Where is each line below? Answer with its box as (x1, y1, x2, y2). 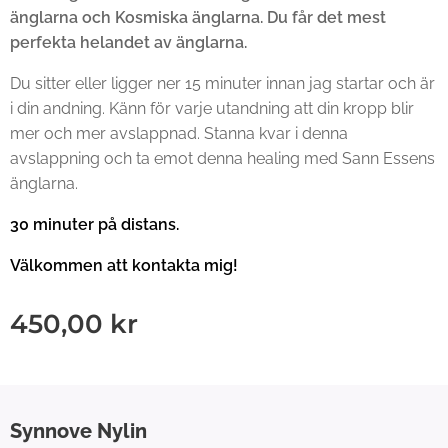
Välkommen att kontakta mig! (10, 256, 238, 275)
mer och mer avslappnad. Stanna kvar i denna (10, 124, 348, 143)
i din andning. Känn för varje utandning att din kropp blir (10, 99, 414, 118)
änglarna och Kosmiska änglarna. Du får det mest (10, 8, 386, 27)
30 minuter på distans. (10, 215, 179, 234)
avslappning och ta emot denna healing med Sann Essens (10, 149, 435, 168)
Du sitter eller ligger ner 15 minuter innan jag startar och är (10, 74, 435, 93)
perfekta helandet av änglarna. (10, 33, 247, 52)
